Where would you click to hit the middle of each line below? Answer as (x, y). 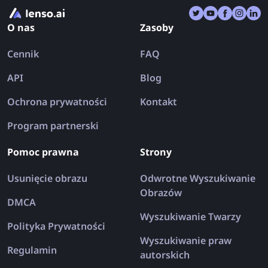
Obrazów (161, 192)
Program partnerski (53, 125)
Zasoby (157, 27)
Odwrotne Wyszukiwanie (198, 178)
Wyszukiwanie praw (186, 240)
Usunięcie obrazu (47, 178)
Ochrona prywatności (57, 101)
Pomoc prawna (43, 152)
